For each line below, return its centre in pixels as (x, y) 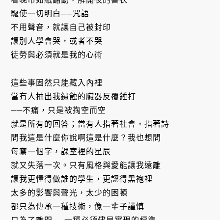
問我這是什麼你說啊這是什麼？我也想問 (86, 137)
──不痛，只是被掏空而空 (59, 110)
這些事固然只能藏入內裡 (57, 82)
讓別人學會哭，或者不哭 (57, 41)
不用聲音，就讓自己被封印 (61, 27)
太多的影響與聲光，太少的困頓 (69, 192)
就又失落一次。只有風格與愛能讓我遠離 (86, 165)
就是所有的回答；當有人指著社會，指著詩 (90, 124)
